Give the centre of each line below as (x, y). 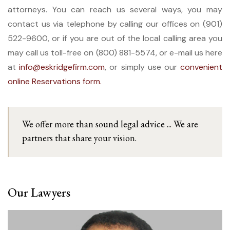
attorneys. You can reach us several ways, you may (115, 9)
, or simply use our (143, 67)
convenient (202, 67)
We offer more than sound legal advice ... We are (110, 124)
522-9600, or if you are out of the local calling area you (115, 38)
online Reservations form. (55, 81)
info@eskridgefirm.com (62, 67)
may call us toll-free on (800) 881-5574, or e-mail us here (115, 52)
